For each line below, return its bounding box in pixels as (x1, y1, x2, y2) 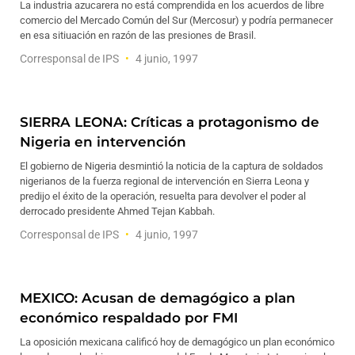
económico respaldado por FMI (20, 310, 238, 326)
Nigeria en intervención (20, 134, 186, 150)
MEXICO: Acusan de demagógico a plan (20, 290, 296, 306)
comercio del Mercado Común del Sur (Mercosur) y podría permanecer (20, 14, 333, 26)
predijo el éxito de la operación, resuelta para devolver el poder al (20, 190, 306, 202)
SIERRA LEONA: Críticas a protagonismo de (20, 114, 319, 130)
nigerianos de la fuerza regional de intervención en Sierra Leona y (20, 175, 309, 187)
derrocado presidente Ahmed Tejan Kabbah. (20, 205, 215, 217)
